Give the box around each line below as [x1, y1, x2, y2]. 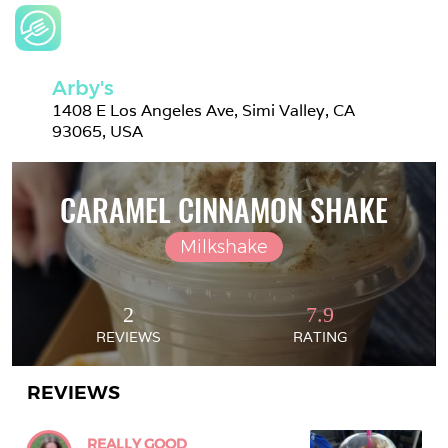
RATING [293, 328, 347, 346]
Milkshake [180, 236, 268, 258]
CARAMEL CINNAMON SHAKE [60, 187, 388, 232]
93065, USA [52, 121, 143, 142]
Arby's [52, 76, 114, 100]
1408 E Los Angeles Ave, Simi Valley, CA [52, 100, 355, 121]
